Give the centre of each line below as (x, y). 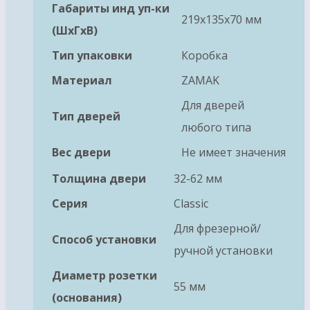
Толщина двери (99, 178)
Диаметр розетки (104, 275)
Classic (191, 203)
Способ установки (104, 239)
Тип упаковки (92, 55)
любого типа (216, 127)
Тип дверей (86, 116)
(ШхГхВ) (75, 30)
